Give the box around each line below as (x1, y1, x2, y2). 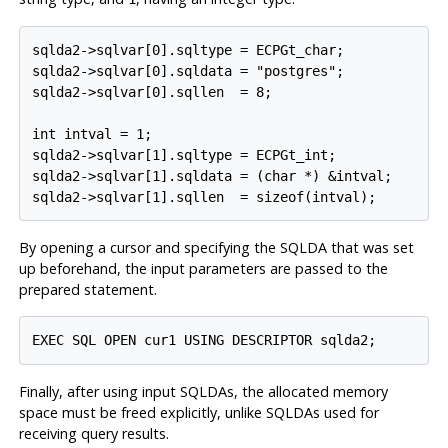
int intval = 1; (32, 125, 153, 142)
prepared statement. (18, 280, 157, 300)
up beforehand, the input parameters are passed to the (18, 259, 388, 279)
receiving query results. (18, 423, 169, 443)
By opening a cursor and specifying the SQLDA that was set (18, 238, 414, 258)
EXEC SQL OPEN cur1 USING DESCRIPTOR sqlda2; (32, 332, 377, 349)
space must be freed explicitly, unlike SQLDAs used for (18, 402, 379, 422)
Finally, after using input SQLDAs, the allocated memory (18, 381, 388, 401)
